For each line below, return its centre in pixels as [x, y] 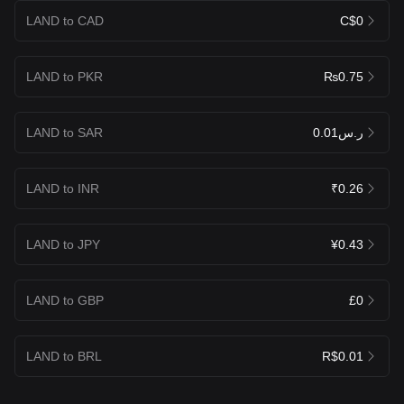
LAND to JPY [63, 244]
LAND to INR [63, 188]
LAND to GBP [65, 300]
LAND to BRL [64, 356]
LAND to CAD [65, 20]
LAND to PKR [64, 76]
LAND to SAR [64, 132]
